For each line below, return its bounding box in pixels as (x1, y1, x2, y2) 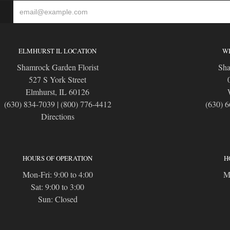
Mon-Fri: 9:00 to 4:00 (22, 169, 93, 180)
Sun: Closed (37, 194, 78, 205)
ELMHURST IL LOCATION (18, 46, 97, 56)
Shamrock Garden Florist (16, 62, 99, 73)
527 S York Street (29, 74, 86, 85)
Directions (41, 111, 74, 122)
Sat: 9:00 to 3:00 (31, 181, 84, 193)
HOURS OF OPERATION (23, 154, 92, 163)
